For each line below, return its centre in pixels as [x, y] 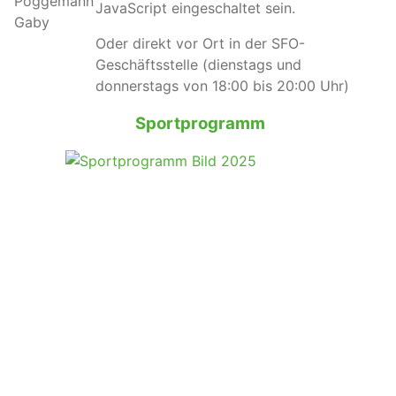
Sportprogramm [200, 123]
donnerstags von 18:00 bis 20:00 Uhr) [222, 85]
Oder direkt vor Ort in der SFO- [200, 43]
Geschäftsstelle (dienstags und [198, 64]
